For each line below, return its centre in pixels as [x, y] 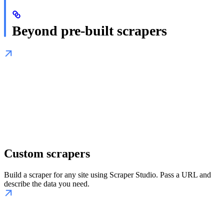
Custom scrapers [47, 154]
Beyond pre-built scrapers [89, 31]
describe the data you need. [47, 184]
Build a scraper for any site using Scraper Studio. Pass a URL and [107, 175]
